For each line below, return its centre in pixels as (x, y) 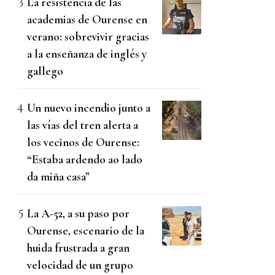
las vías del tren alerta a (83, 125)
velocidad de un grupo (80, 265)
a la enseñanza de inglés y (87, 54)
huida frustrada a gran (78, 248)
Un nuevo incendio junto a (89, 108)
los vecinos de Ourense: (83, 142)
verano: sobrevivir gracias (88, 37)
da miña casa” (58, 177)
